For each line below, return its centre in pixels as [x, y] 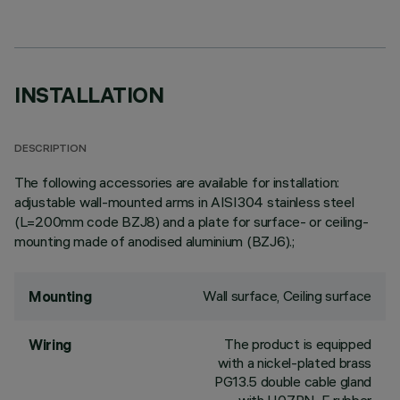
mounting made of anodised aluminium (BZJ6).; [154, 241]
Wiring [50, 345]
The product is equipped [298, 344]
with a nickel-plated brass [295, 362]
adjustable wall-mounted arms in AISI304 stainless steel [184, 202]
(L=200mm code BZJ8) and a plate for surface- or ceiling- [192, 221]
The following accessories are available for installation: [177, 182]
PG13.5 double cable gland [293, 381]
